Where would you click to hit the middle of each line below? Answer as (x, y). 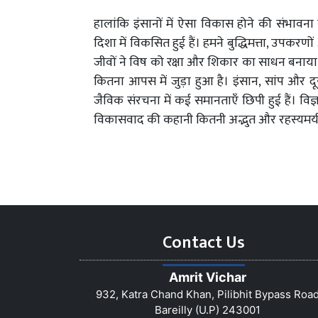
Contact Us (204, 242)
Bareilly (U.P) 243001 (207, 309)
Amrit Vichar (207, 277)
